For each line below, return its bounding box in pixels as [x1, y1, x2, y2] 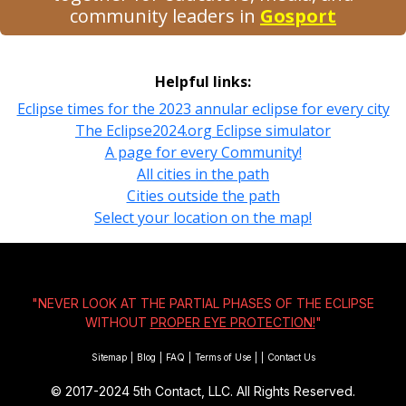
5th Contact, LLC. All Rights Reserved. [130, 382, 355, 399]
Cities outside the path [126, 185, 280, 206]
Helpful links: [155, 71, 251, 92]
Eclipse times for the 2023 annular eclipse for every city [16, 98, 390, 119]
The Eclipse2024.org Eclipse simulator [75, 120, 331, 140]
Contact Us [266, 351, 315, 362]
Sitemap [91, 351, 127, 362]
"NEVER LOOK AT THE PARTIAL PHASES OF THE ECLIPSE [32, 295, 374, 311]
